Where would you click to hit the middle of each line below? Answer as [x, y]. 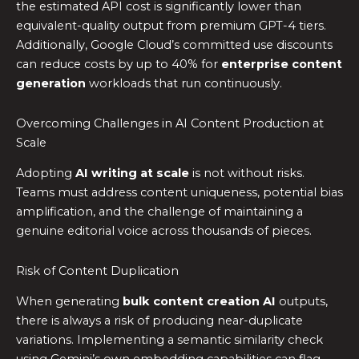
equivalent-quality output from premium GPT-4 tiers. [171, 26]
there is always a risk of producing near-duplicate [159, 321]
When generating [69, 302]
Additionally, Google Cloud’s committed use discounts [174, 45]
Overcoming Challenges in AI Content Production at [170, 123]
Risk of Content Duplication [97, 270]
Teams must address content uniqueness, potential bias [179, 193]
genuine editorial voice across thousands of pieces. [164, 231]
